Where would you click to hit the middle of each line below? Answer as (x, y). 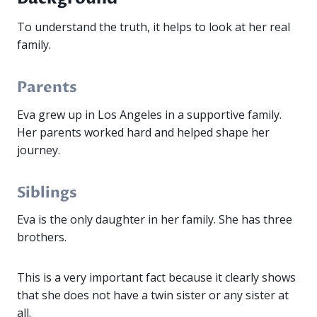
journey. (39, 150)
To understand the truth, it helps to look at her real (154, 27)
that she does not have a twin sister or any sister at (153, 295)
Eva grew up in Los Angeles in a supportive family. (149, 114)
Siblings (47, 192)
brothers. (42, 237)
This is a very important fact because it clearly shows (156, 278)
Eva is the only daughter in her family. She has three (155, 220)
